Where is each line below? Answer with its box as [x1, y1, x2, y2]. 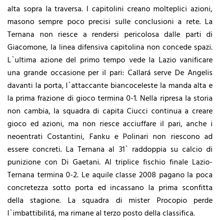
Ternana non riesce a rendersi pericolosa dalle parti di [7, 28, 213, 41]
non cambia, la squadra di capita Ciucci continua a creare [7, 105, 213, 118]
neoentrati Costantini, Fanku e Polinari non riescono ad [7, 130, 213, 143]
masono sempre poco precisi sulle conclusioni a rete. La [7, 15, 213, 28]
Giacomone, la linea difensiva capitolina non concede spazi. [7, 41, 213, 54]
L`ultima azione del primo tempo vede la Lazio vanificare [7, 54, 213, 67]
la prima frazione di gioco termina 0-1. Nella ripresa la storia [7, 92, 213, 105]
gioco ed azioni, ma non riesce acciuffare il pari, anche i [7, 117, 213, 131]
